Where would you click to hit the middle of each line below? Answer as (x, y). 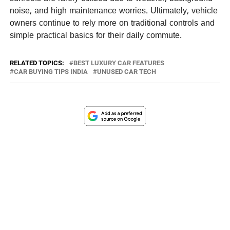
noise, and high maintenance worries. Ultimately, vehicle (113, 12)
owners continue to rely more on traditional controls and (112, 24)
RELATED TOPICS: (37, 63)
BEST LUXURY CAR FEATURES (119, 63)
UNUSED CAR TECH (126, 72)
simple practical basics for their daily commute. (95, 36)
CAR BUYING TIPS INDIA (51, 72)
